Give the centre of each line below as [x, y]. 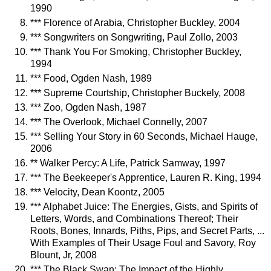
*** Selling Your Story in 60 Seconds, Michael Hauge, [144, 137]
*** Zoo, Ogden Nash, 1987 [88, 108]
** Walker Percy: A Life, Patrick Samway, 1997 [128, 163]
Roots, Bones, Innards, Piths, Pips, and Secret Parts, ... [147, 230]
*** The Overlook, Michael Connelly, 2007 [119, 122]
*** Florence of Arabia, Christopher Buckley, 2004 [135, 23]
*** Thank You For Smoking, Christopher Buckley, [136, 52]
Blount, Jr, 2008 [64, 255]
